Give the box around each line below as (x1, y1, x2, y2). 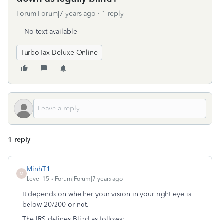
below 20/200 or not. (22, 200, 89, 209)
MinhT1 (27, 165, 50, 173)
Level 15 (27, 175, 49, 182)
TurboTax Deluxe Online (21, 48, 98, 56)
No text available (24, 27, 77, 36)
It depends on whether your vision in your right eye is (22, 190, 191, 198)
